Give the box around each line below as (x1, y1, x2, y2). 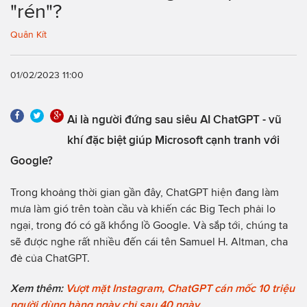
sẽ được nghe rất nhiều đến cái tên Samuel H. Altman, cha (10, 235, 288, 247)
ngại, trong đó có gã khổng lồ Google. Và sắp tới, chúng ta (10, 219, 288, 231)
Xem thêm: (10, 282, 66, 294)
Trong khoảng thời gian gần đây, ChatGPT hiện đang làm (10, 186, 279, 198)
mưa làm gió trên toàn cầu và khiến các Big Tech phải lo (10, 202, 275, 214)
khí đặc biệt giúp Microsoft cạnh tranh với (67, 133, 280, 146)
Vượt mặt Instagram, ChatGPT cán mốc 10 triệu (66, 282, 295, 294)
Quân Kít (10, 29, 47, 40)
